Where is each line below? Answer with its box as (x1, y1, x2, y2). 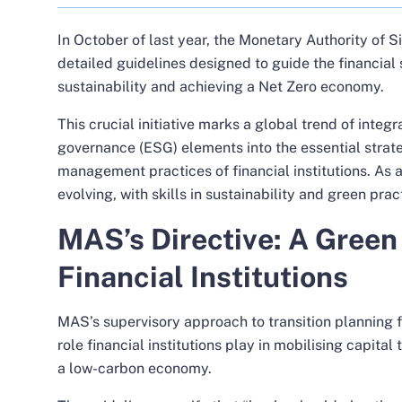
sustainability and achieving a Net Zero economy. (57, 77, 384, 95)
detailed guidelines (57, 54, 186, 72)
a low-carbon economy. (57, 359, 212, 377)
